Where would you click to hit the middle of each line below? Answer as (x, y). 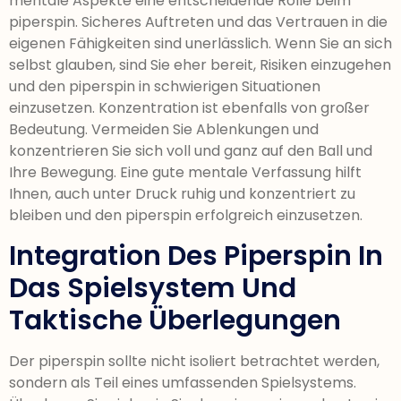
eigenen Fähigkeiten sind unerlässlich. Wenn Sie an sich (200, 44)
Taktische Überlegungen (175, 320)
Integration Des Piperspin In (196, 256)
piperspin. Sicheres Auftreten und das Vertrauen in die (198, 22)
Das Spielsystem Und (153, 288)
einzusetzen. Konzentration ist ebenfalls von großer (189, 108)
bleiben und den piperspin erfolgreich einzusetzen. (186, 216)
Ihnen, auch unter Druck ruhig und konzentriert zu (182, 194)
